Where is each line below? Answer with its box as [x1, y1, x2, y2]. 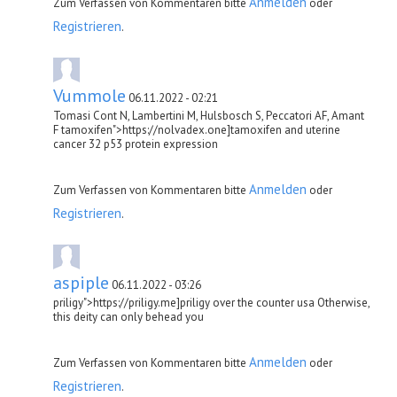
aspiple [53, 270, 109, 294]
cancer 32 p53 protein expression [53, 136, 218, 152]
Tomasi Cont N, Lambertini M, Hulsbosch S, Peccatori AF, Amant [53, 107, 364, 123]
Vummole [53, 83, 126, 107]
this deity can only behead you [53, 308, 204, 324]
